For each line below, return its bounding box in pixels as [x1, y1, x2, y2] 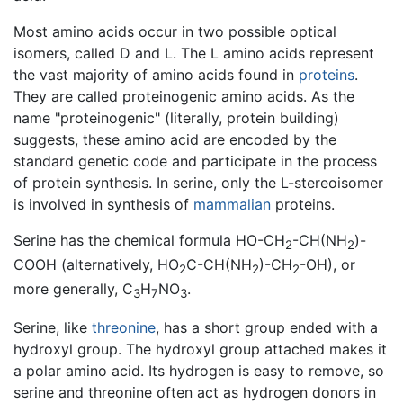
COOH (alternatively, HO [13, 255, 179, 273]
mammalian [193, 194, 271, 213]
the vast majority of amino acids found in [13, 65, 299, 84]
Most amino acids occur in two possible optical [13, 22, 336, 40]
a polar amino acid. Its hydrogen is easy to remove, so [13, 362, 384, 381]
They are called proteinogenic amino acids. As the [13, 86, 354, 105]
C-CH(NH [186, 255, 252, 273]
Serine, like [13, 318, 92, 337]
